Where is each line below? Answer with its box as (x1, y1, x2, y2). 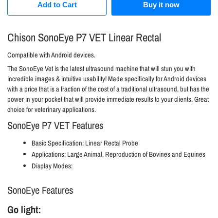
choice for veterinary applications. (7, 105, 96, 115)
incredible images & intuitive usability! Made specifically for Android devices (7, 74, 206, 84)
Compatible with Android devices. (7, 50, 95, 60)
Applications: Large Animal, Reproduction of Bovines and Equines (32, 149, 205, 160)
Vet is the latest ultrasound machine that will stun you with (43, 64, 196, 74)
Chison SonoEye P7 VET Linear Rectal (7, 30, 161, 45)
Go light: (7, 203, 41, 217)
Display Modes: (32, 161, 74, 171)
